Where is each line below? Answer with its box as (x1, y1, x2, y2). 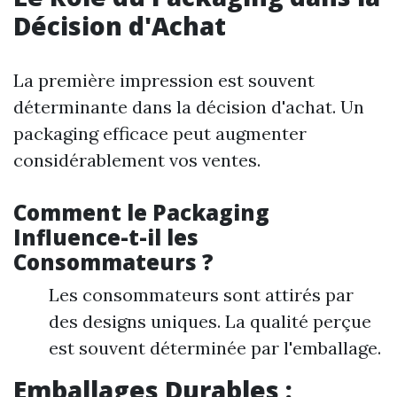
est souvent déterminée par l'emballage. (49, 336, 381, 359)
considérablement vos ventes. (13, 148, 261, 171)
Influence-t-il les (13, 222, 198, 252)
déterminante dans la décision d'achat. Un (13, 95, 364, 118)
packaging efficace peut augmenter (13, 121, 307, 144)
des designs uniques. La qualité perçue (49, 309, 371, 332)
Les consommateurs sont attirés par (49, 283, 354, 306)
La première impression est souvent (13, 68, 315, 91)
